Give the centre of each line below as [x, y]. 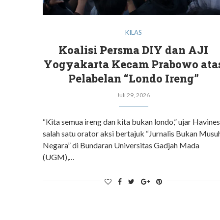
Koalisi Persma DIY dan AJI [134, 50]
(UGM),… [59, 157]
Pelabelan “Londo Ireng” [133, 78]
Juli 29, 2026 [134, 95]
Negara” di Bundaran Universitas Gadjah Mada [121, 145]
